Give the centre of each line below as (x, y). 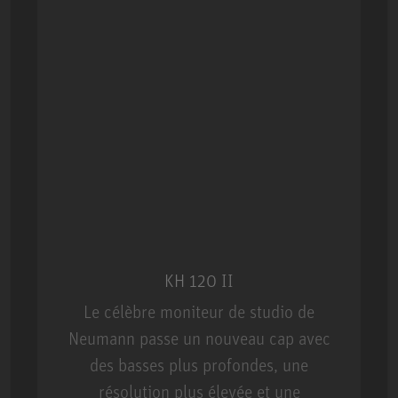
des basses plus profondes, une (199, 365)
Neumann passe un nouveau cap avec (199, 338)
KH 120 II (199, 281)
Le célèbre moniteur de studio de (199, 312)
